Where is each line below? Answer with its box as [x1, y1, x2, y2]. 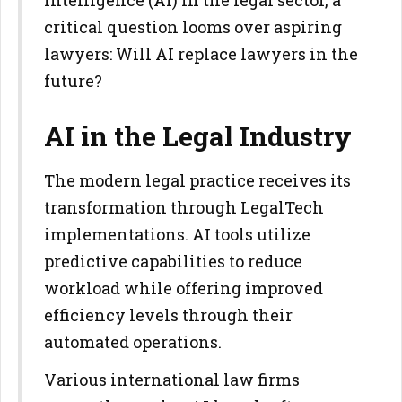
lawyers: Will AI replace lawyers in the [44, 43, 358, 65]
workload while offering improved [44, 277, 323, 299]
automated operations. [44, 331, 222, 353]
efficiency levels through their [44, 304, 293, 326]
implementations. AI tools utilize [44, 223, 310, 245]
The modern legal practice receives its [44, 170, 351, 191]
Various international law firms [44, 369, 300, 390]
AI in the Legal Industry [44, 118, 352, 153]
